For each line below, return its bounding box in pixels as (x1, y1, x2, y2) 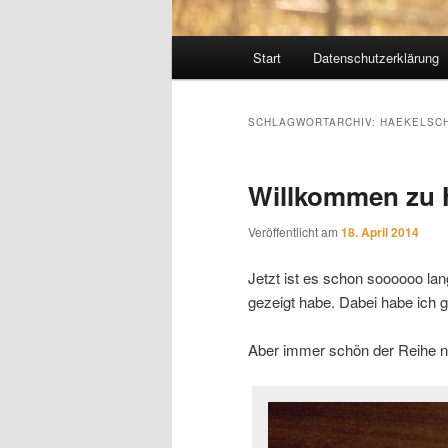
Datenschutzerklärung (312, 48, 439, 68)
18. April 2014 (341, 223, 419, 242)
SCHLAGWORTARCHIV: (248, 115, 380, 130)
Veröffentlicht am (248, 223, 341, 241)
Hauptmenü (172, 37, 248, 59)
